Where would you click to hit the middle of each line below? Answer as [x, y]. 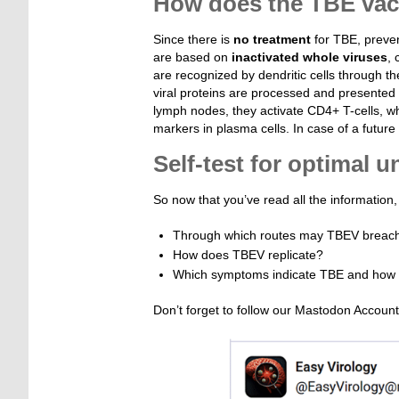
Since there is [191, 40]
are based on [192, 57]
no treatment [270, 40]
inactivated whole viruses [309, 57]
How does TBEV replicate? [248, 255]
